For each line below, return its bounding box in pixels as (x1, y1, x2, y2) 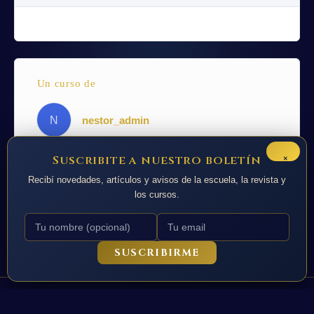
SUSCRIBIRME (114, 246, 200, 259)
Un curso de (36, 78, 96, 89)
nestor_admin (81, 114, 149, 126)
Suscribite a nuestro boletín (53, 153, 261, 168)
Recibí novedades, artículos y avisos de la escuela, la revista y (28, 175, 286, 185)
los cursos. (135, 189, 179, 200)
